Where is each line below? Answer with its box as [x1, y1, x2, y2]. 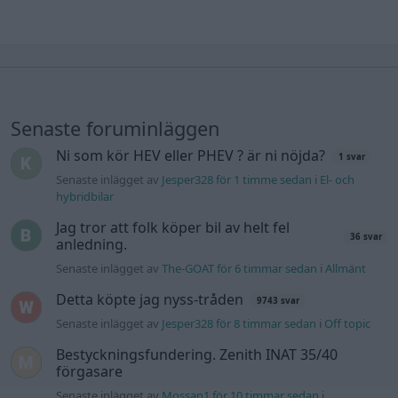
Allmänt [325, 260, 367, 277]
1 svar [338, 150, 365, 163]
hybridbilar [56, 188, 115, 205]
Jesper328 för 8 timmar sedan [162, 315, 317, 332]
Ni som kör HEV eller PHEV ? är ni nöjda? [56, 146, 326, 166]
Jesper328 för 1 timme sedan [162, 171, 313, 188]
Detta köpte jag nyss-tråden [56, 290, 244, 310]
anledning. [56, 235, 128, 255]
